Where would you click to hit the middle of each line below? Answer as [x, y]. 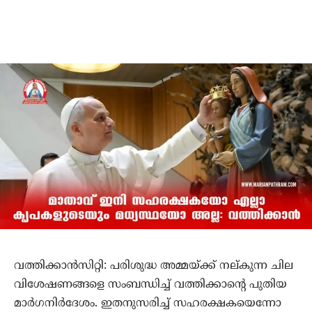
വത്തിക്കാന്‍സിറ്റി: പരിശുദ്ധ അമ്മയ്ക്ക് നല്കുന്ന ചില [154, 266]
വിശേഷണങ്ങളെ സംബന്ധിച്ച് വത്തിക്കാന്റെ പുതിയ [150, 284]
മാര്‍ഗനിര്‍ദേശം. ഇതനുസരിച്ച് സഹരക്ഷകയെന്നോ [148, 303]
